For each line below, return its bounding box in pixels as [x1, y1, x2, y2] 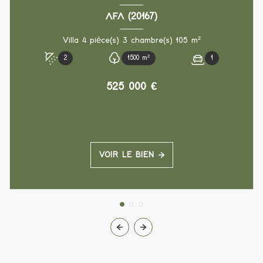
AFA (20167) [106, 12, 157, 22]
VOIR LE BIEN [99, 150, 154, 159]
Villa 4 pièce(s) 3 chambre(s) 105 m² [191, 36, 201, 45]
